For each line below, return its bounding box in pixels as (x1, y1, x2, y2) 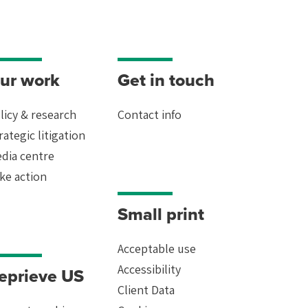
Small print (118, 201, 204, 227)
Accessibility (118, 261, 181, 277)
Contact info (118, 106, 181, 122)
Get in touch (118, 67, 214, 93)
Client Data (118, 281, 175, 298)
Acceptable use (118, 240, 196, 256)
